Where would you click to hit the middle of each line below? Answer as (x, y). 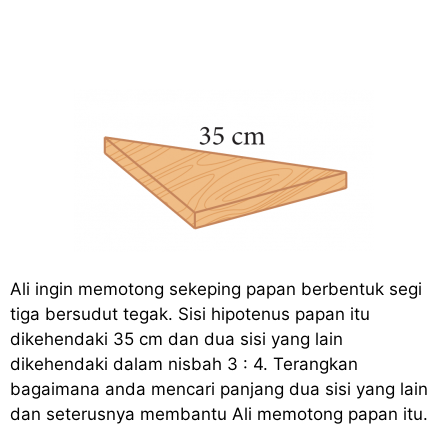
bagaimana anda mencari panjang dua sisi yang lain (219, 389)
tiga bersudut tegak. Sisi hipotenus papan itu (190, 314)
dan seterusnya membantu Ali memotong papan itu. (219, 414)
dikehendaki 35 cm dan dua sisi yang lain (176, 339)
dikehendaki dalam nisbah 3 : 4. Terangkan (184, 364)
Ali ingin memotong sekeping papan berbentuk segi (216, 289)
